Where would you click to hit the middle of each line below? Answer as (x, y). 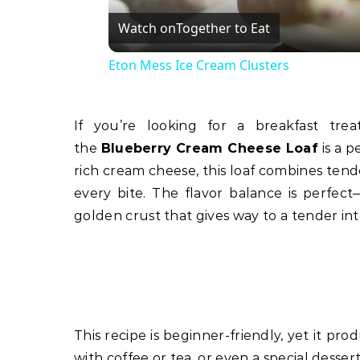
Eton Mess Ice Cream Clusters (198, 65)
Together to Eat (223, 29)
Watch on (147, 29)
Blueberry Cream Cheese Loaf (210, 149)
